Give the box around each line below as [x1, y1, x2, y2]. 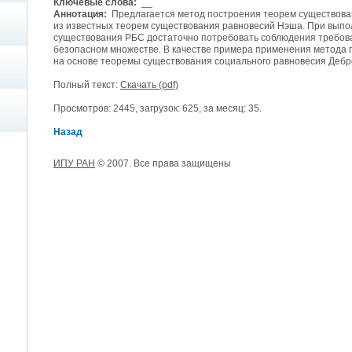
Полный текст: [53, 79, 120, 90]
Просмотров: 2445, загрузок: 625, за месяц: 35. [53, 103, 262, 114]
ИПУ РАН [53, 158, 95, 169]
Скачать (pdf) [120, 79, 178, 90]
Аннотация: [53, 9, 107, 20]
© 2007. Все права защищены [95, 158, 231, 169]
